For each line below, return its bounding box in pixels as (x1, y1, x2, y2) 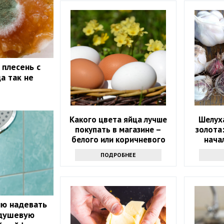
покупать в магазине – (75, 124, 162, 135)
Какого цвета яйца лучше (69, 114, 167, 125)
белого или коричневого (71, 134, 165, 145)
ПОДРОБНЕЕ (100, 151, 136, 159)
